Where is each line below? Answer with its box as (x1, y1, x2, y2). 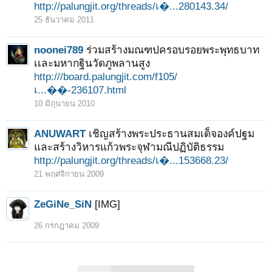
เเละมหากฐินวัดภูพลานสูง (34, 57, 150, 69)
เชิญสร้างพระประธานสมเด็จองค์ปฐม (89, 127, 254, 140)
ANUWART (34, 127, 86, 140)
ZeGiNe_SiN (34, 198, 92, 210)
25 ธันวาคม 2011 (34, 15, 94, 24)
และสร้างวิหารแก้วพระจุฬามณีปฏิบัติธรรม (34, 141, 224, 153)
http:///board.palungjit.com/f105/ (34, 70, 177, 83)
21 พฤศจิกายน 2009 (34, 169, 104, 178)
